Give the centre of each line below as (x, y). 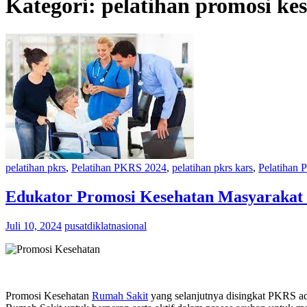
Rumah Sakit (120, 295)
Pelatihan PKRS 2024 (119, 167)
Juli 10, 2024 (34, 225)
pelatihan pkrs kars (212, 167)
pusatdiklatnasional (106, 225)
